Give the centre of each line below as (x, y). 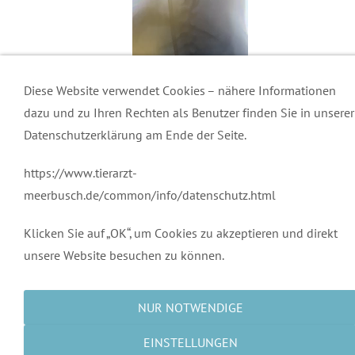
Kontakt (29, 190)
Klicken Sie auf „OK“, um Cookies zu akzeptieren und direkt (181, 233)
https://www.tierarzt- (80, 173)
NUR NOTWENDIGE (190, 307)
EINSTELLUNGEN (190, 342)
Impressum (39, 250)
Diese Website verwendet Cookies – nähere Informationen (180, 90)
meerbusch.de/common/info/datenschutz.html (150, 195)
